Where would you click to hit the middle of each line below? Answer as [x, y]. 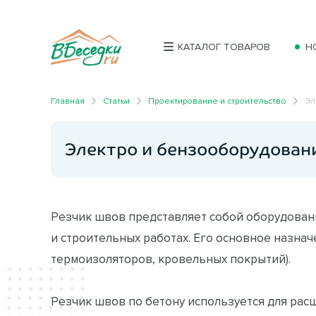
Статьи [116, 101]
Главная [68, 101]
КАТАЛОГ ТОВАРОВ [224, 47]
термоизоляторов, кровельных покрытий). [171, 259]
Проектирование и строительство [217, 101]
